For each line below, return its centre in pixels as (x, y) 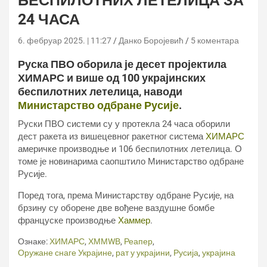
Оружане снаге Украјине (65, 253)
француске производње (68, 221)
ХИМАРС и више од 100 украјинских (112, 78)
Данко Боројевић (151, 41)
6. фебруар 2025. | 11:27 (65, 41)
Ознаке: (33, 241)
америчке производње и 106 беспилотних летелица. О (130, 149)
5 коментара (215, 41)
